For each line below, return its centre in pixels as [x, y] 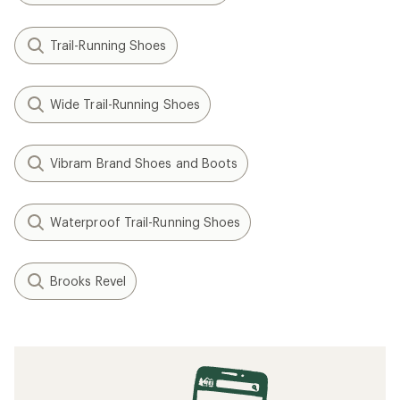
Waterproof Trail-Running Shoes [146, 222]
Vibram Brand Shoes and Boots [144, 163]
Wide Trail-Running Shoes [125, 104]
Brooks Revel [88, 281]
